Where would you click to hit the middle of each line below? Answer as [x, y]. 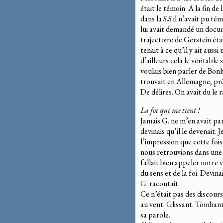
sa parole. [155, 215]
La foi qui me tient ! [170, 110]
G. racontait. [160, 183]
